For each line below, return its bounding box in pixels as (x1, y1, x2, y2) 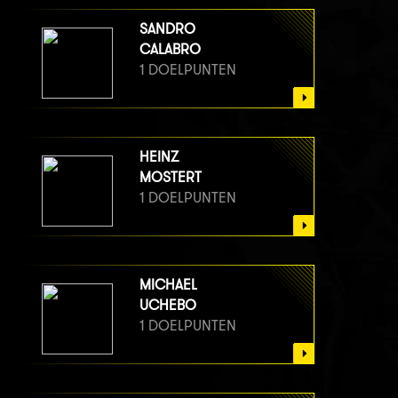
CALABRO (139, 41, 201, 59)
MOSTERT (139, 169, 202, 187)
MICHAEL (139, 276, 197, 294)
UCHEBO (139, 297, 196, 314)
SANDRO (139, 20, 195, 38)
